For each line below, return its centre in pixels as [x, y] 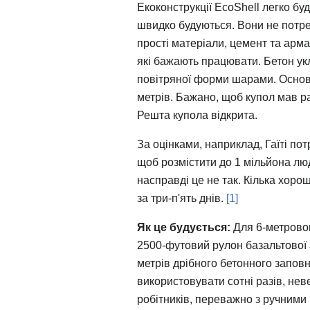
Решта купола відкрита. [197, 116]
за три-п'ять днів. [182, 199]
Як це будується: [184, 228]
